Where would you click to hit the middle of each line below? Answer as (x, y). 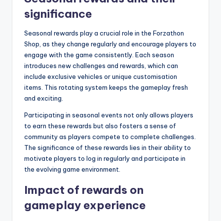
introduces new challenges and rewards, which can (101, 66)
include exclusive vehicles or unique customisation (101, 77)
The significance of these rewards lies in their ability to (108, 148)
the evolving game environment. (72, 169)
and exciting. (44, 98)
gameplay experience (85, 205)
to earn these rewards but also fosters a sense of (100, 126)
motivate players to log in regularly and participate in (105, 159)
